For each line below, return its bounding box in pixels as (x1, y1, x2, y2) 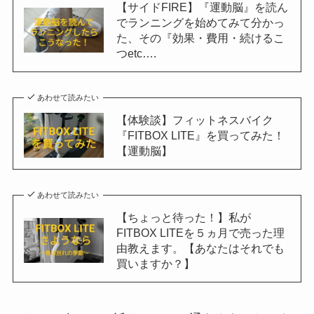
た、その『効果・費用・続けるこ (116, 32, 285, 45)
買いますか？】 (116, 257, 195, 270)
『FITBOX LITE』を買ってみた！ (116, 129, 285, 142)
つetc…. (116, 47, 156, 60)
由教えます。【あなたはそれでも (116, 241, 285, 254)
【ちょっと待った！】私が (116, 210, 251, 224)
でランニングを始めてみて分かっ (116, 16, 285, 29)
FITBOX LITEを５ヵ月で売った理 (116, 226, 285, 239)
